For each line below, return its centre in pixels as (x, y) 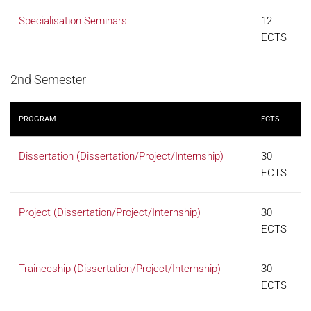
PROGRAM (37, 119)
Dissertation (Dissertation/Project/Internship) (121, 156)
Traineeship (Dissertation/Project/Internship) (120, 269)
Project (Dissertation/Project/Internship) (110, 212)
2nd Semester (48, 79)
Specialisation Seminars (73, 21)
